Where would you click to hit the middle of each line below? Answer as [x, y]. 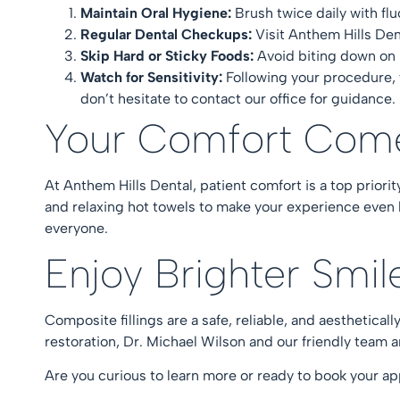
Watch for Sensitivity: [153, 77]
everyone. [80, 228]
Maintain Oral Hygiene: [158, 12]
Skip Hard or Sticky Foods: [169, 55]
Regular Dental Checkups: [168, 34]
